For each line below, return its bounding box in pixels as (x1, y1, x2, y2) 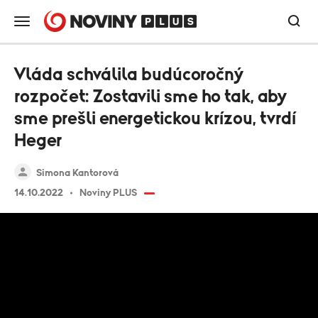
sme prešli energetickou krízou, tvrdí (14, 110, 296, 128)
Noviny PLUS (79, 188, 137, 198)
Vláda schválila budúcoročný (14, 66, 243, 84)
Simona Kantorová (36, 168, 119, 178)
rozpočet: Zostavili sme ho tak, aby (14, 88, 287, 106)
